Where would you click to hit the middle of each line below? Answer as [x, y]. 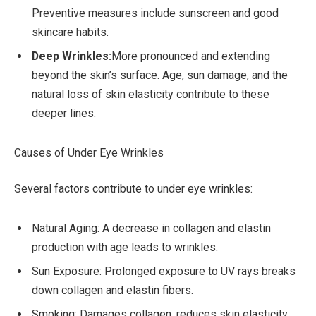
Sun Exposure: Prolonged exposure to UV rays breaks [164, 271]
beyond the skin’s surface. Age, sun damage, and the [160, 75]
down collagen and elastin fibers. [113, 290]
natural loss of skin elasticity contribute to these [151, 95]
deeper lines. [64, 114]
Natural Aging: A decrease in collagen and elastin [151, 228]
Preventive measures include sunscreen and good [155, 13]
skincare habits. [70, 32]
